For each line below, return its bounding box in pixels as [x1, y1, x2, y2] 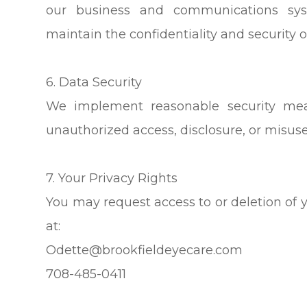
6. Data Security [46, 74, 143, 90]
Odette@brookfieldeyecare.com [46, 242, 243, 258]
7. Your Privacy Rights [46, 170, 178, 186]
